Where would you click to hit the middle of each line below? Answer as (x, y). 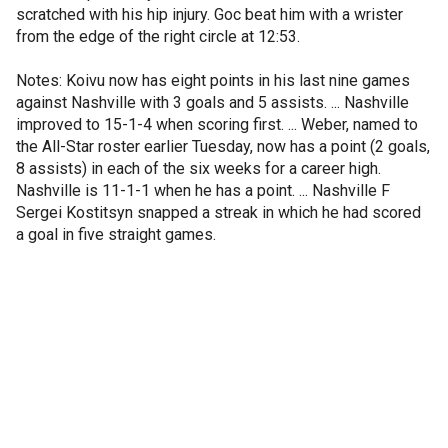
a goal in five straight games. (116, 234)
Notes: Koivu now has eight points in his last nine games (213, 80)
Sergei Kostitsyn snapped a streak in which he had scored (218, 212)
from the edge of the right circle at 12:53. (158, 36)
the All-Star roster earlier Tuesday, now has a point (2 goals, (223, 146)
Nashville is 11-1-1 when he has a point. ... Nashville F (203, 190)
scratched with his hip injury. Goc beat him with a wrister (209, 14)
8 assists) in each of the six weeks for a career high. (198, 168)
